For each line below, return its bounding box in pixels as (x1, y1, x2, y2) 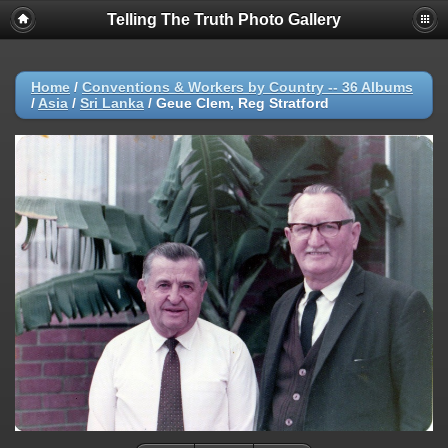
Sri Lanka (80, 95, 144, 111)
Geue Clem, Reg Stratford (156, 95, 329, 111)
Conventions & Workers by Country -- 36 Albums (82, 79, 413, 95)
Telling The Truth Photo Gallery (107, 11, 341, 28)
